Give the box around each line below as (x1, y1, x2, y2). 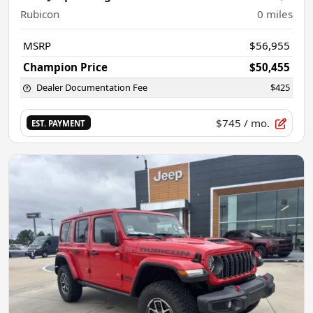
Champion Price (23, 59, 108, 74)
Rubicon (20, 6, 59, 21)
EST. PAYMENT (31, 118, 86, 129)
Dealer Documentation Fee (36, 80, 147, 94)
